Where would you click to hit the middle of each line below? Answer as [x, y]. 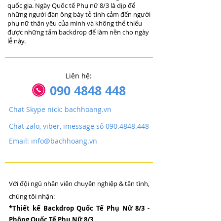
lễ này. [17, 41]
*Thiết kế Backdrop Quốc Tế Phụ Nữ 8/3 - [79, 208]
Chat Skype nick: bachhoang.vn [60, 109]
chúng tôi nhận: [32, 196]
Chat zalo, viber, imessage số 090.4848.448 [79, 126]
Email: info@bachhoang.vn [53, 141]
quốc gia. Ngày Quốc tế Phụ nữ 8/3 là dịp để [71, 5]
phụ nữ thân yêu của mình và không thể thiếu [75, 23]
